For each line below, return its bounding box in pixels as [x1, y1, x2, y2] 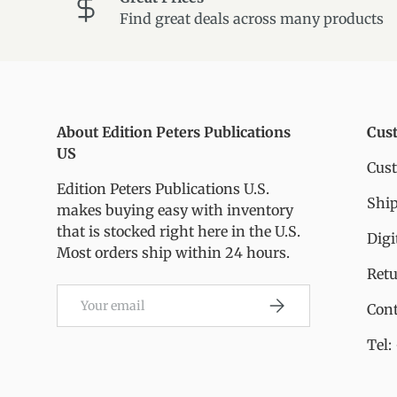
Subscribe [265, 293, 326, 310]
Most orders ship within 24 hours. [57, 244, 290, 262]
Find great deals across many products [120, 10, 384, 28]
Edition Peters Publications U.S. [57, 180, 269, 198]
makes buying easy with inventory [57, 201, 293, 220]
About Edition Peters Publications [57, 123, 291, 142]
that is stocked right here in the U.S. [57, 222, 300, 241]
